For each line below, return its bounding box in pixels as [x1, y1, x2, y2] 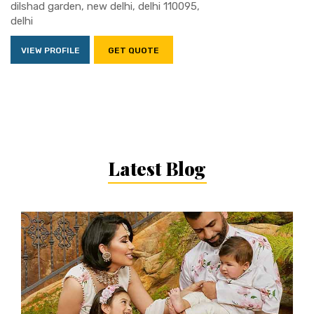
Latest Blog [108, 156, 206, 181]
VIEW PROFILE [20, 45, 80, 55]
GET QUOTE [108, 45, 159, 55]
